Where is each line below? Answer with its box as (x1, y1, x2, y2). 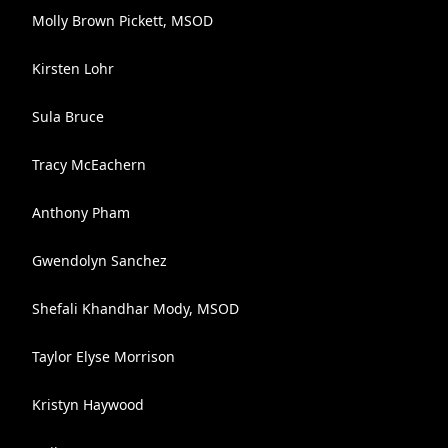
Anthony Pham (32, 203, 130, 222)
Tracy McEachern (32, 155, 146, 174)
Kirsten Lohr (32, 59, 114, 78)
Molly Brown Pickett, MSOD (32, 11, 213, 30)
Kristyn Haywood (32, 395, 144, 414)
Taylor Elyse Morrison (32, 347, 175, 366)
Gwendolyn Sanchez (32, 251, 167, 270)
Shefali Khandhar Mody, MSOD (32, 299, 239, 318)
